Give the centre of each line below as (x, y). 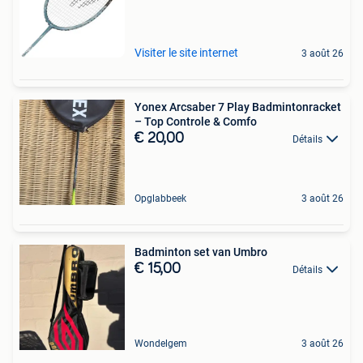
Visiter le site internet (186, 52)
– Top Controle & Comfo (196, 121)
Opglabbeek (160, 198)
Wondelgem (161, 343)
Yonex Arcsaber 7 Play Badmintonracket (238, 107)
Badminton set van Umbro (201, 252)
